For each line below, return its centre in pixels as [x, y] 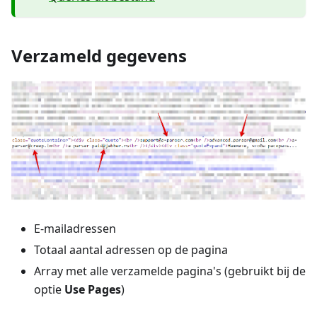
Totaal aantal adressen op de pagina [131, 249]
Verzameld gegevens [99, 56]
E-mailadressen [75, 228]
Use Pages [93, 289]
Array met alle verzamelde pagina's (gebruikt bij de [170, 271]
